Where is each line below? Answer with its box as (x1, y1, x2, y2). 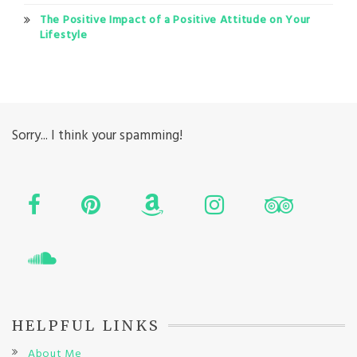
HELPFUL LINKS (12, 316, 161, 335)
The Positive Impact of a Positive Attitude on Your (40, 11, 312, 30)
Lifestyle (40, 26, 88, 45)
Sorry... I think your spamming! (12, 125, 182, 147)
